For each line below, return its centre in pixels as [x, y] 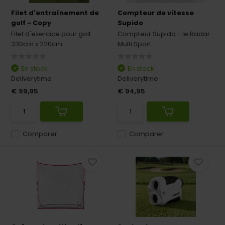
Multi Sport [134, 44]
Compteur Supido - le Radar [164, 34]
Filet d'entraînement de [55, 13]
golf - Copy [31, 23]
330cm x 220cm [37, 44]
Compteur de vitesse [156, 13]
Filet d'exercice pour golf [51, 34]
